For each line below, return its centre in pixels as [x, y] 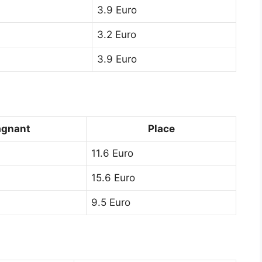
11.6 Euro [112, 153]
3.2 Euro [117, 34]
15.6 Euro [113, 177]
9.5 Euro [111, 202]
